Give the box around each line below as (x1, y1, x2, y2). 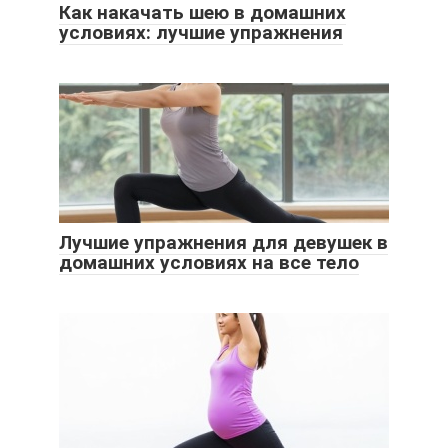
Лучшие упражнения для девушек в (59, 230, 388, 254)
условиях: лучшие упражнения (59, 20, 343, 44)
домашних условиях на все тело (59, 250, 359, 274)
